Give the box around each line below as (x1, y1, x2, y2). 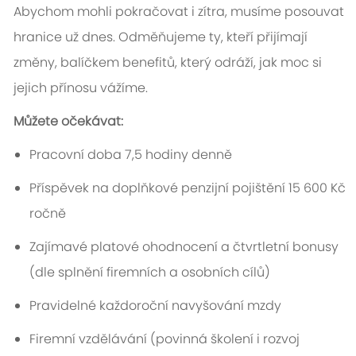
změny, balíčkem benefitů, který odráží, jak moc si (13, 53, 322, 72)
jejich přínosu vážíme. (13, 79, 148, 98)
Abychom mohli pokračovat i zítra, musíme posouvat (13, 2, 344, 21)
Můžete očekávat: (13, 112, 123, 131)
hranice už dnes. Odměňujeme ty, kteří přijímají (13, 28, 308, 47)
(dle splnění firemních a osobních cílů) (29, 263, 270, 282)
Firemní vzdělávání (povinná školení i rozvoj (29, 330, 300, 349)
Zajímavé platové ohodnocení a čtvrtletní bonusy (29, 238, 339, 257)
